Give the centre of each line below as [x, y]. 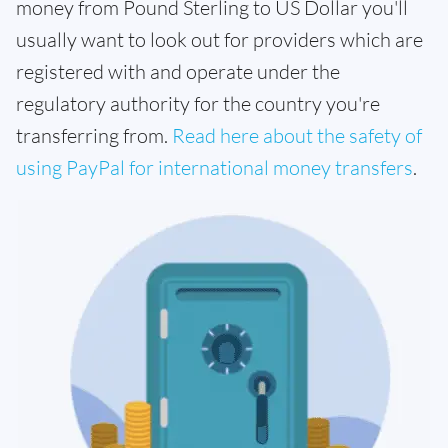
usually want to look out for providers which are [219, 39]
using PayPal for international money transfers [214, 167]
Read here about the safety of [297, 135]
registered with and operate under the [178, 71]
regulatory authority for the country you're [198, 103]
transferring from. [94, 135]
